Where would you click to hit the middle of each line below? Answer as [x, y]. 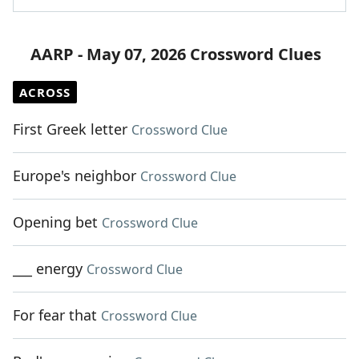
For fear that [55, 315]
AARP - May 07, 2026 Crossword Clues [176, 54]
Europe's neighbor [75, 176]
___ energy [48, 269]
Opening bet [55, 222]
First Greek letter [70, 129]
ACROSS [45, 93]
